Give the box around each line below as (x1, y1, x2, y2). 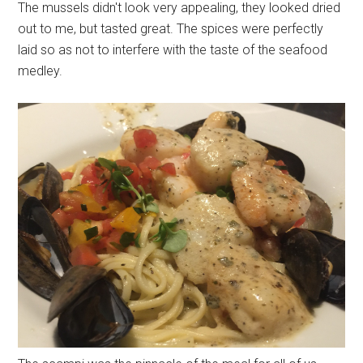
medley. (18, 63, 63, 79)
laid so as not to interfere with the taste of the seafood (18, 42, 328, 58)
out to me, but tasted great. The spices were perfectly (18, 21, 324, 37)
